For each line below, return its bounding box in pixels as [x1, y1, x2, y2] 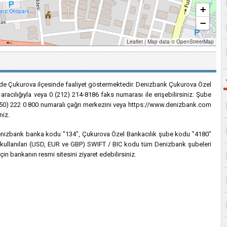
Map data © [146, 38, 176, 45]
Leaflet [127, 38, 143, 45]
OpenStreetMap [176, 38, 214, 45]
